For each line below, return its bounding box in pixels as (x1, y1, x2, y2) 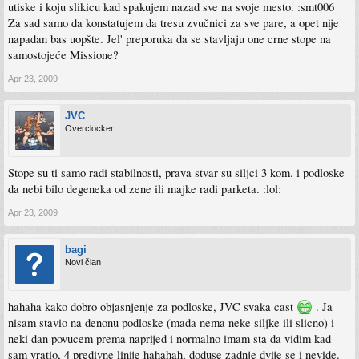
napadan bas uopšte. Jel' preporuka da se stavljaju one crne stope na (8, 30, 331, 46)
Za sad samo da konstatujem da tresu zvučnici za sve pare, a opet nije (8, 14, 339, 30)
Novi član (65, 256, 101, 267)
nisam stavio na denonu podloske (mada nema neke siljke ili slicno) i (8, 314, 334, 330)
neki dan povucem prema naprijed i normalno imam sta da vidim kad (8, 330, 331, 346)
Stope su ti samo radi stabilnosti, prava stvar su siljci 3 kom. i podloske (8, 164, 345, 180)
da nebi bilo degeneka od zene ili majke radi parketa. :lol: (8, 180, 281, 196)
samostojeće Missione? (8, 46, 119, 63)
